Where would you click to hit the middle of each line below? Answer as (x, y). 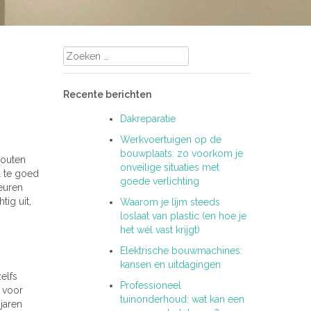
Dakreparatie (148, 119)
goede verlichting (160, 181)
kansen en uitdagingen (170, 264)
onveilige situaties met (170, 167)
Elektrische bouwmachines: (181, 251)
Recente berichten (107, 94)
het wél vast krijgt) (160, 230)
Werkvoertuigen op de (171, 140)
